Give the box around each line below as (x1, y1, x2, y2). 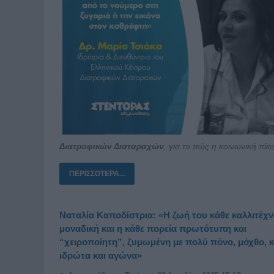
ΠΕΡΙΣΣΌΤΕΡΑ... (69, 169, 125, 178)
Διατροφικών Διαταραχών (59, 141, 164, 151)
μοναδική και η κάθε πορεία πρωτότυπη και (59, 223, 246, 234)
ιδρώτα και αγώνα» (59, 250, 142, 261)
